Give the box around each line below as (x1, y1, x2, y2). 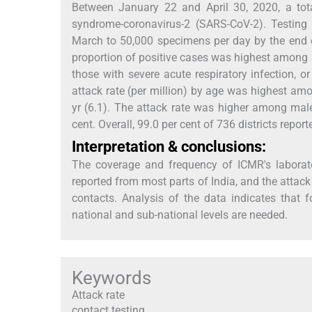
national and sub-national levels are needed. (72, 208, 288, 222)
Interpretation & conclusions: (72, 138, 266, 156)
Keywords (72, 267, 151, 289)
